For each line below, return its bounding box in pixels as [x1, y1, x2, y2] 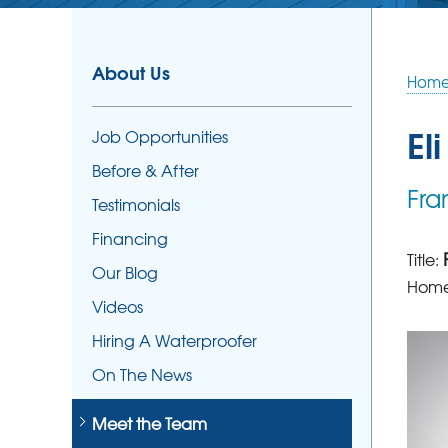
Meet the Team [92, 410, 207, 435]
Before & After [92, 157, 199, 182]
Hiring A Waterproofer [92, 327, 257, 352]
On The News [92, 361, 192, 386]
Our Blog [92, 259, 158, 284]
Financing [92, 225, 168, 250]
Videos [92, 293, 143, 318]
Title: [407, 246, 443, 271]
